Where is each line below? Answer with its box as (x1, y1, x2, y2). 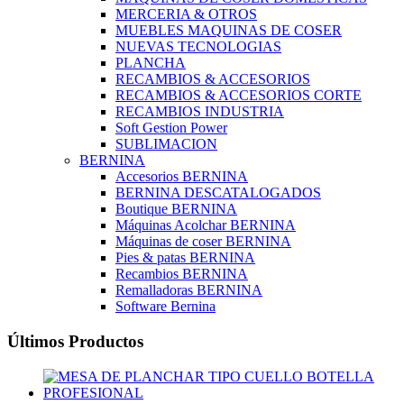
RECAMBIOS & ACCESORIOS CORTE (115, 87, 362, 104)
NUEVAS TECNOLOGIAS (115, 39, 281, 55)
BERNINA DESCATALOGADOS (115, 185, 321, 201)
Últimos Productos (7, 331, 143, 351)
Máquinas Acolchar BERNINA (115, 217, 296, 234)
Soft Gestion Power (115, 120, 227, 136)
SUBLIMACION (115, 136, 217, 152)
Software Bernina (115, 298, 216, 315)
